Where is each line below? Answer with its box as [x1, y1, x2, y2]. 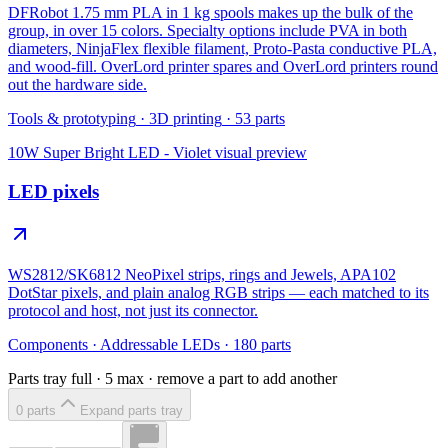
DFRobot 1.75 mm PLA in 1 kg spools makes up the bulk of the [8, 4, 413, 22]
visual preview [211, 144, 307, 162]
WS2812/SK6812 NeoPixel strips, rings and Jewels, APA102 [8, 265, 396, 283]
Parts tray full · [8, 369, 105, 387]
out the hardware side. [8, 76, 147, 94]
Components [8, 335, 88, 353]
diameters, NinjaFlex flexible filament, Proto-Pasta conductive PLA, [8, 40, 437, 58]
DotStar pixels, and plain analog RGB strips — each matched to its [8, 283, 429, 301]
